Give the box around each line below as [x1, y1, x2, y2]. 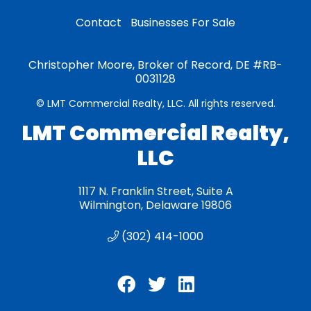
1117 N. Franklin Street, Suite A [78, 183, 233, 199]
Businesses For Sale [131, 15, 235, 31]
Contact [76, 15, 121, 31]
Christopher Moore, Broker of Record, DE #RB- [28, 57, 283, 73]
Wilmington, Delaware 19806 [79, 197, 232, 213]
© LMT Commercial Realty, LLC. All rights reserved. [35, 96, 276, 110]
